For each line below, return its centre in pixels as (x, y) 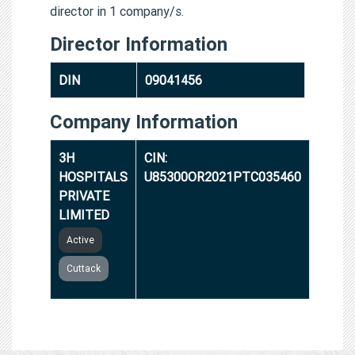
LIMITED (84, 214)
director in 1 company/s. (117, 11)
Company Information (144, 121)
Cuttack (84, 268)
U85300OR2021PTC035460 (223, 176)
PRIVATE (84, 195)
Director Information (139, 44)
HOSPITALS (93, 176)
